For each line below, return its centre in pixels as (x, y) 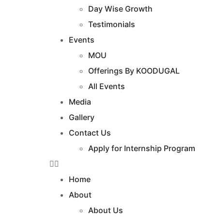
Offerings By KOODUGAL (134, 71)
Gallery (82, 117)
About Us (106, 210)
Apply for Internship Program (142, 148)
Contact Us (90, 133)
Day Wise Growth (120, 9)
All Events (107, 86)
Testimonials (112, 24)
